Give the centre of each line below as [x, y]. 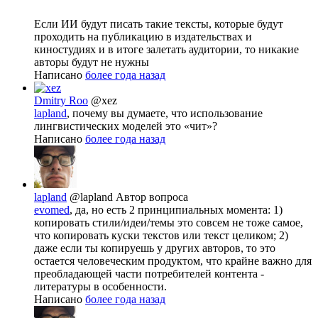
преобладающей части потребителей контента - [149, 273]
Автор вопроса [152, 197]
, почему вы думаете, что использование [165, 113]
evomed [52, 209]
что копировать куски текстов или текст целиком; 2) [161, 235]
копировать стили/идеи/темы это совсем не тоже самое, [169, 222]
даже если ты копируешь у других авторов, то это [155, 248]
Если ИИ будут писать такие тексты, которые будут [159, 23]
